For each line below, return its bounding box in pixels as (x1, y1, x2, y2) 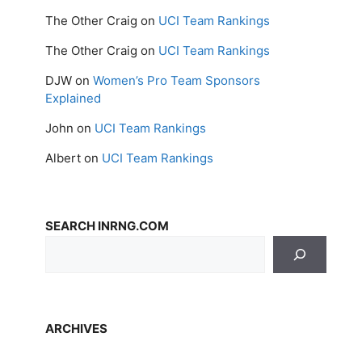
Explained (45, 90, 101, 106)
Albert (45, 149, 81, 166)
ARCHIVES (45, 320, 107, 336)
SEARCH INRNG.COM (45, 217, 169, 234)
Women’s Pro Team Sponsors (93, 72, 260, 88)
